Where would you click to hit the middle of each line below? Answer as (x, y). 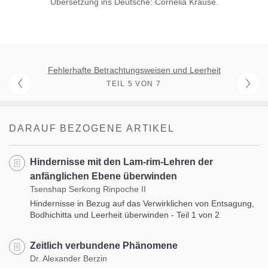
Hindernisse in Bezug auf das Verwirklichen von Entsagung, (142, 203)
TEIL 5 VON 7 (134, 83)
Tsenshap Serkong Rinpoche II (88, 189)
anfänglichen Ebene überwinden (103, 176)
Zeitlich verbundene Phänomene (104, 245)
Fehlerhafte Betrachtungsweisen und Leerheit (134, 70)
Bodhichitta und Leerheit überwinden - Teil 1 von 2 (125, 214)
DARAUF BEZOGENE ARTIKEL (92, 128)
